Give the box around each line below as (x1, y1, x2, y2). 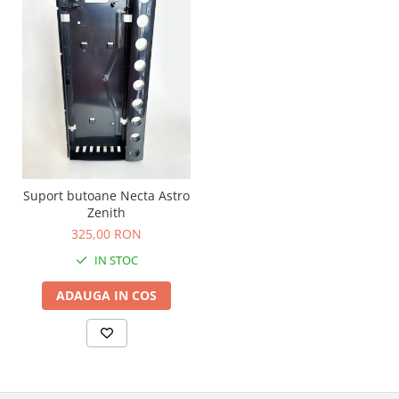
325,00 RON (71, 225, 142, 243)
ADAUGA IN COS (56, 287, 157, 305)
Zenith (87, 204, 126, 222)
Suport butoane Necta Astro (23, 187, 190, 205)
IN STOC (91, 252, 138, 269)
